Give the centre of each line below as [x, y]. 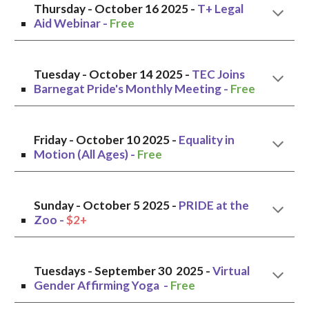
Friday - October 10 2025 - [106, 140]
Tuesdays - [64, 271]
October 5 [113, 205]
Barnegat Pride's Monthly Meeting [128, 89]
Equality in [207, 140]
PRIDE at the [214, 205]
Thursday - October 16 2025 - [115, 9]
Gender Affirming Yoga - [102, 285]
